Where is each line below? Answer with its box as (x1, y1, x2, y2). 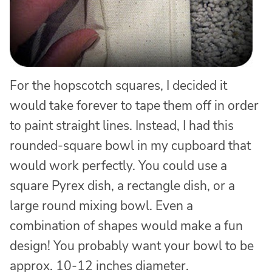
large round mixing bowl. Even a (10, 197, 193, 214)
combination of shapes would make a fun (10, 217, 243, 234)
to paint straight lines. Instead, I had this (10, 117, 234, 134)
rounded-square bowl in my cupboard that (10, 137, 251, 154)
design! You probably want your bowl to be (10, 237, 254, 254)
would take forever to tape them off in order (10, 97, 259, 114)
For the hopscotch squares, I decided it (10, 76, 227, 94)
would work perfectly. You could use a (10, 157, 227, 174)
